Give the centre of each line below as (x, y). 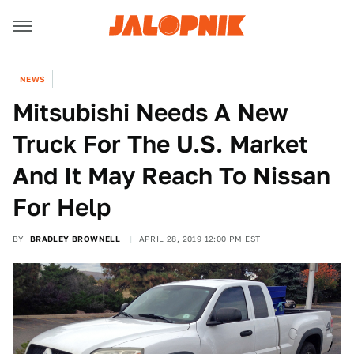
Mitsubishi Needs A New (151, 112)
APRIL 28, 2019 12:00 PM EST (200, 239)
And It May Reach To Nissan (171, 175)
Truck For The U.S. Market (160, 144)
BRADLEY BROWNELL (75, 239)
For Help (62, 207)
